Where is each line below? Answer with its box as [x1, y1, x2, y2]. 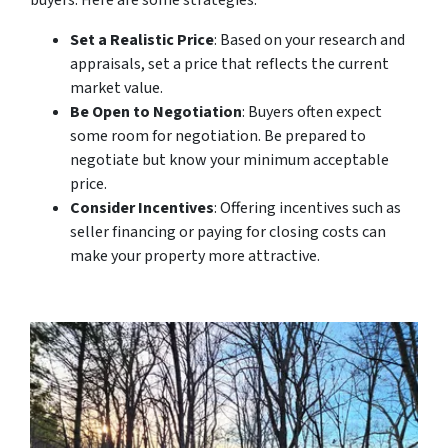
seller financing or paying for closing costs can [70, 220, 386, 243]
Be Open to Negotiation [70, 100, 242, 123]
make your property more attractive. [70, 244, 320, 267]
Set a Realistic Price [70, 28, 214, 51]
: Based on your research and [214, 28, 405, 51]
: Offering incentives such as [214, 196, 401, 219]
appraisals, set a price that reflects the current [70, 52, 389, 75]
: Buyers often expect [242, 100, 382, 123]
